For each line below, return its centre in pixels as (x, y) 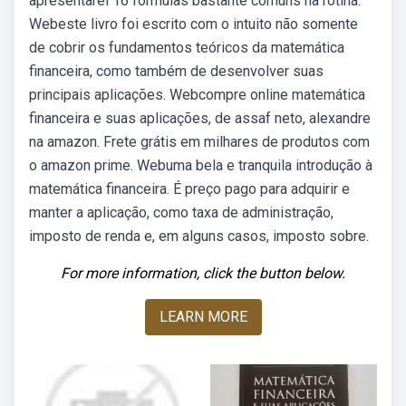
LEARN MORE (203, 317)
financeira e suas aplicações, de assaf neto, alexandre (200, 118)
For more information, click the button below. (203, 273)
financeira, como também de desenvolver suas (176, 71)
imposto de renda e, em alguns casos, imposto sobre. (199, 236)
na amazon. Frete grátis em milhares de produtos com (199, 142)
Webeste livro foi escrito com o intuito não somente (193, 24)
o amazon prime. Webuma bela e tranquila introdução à (201, 165)
